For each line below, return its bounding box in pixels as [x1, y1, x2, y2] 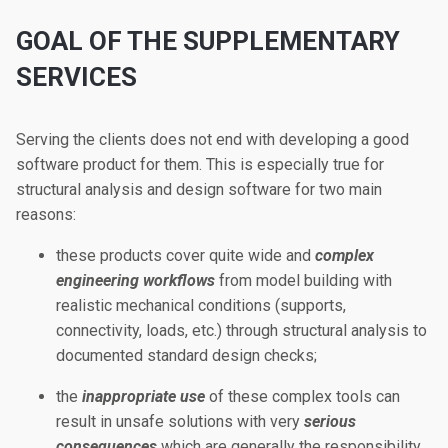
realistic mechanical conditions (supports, [56, 296, 346, 315]
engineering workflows [56, 271, 215, 290]
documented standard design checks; [56, 346, 317, 365]
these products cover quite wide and [56, 246, 315, 265]
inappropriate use [82, 387, 205, 406]
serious [304, 412, 356, 431]
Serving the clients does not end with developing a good [16, 130, 409, 149]
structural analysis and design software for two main [16, 180, 382, 199]
